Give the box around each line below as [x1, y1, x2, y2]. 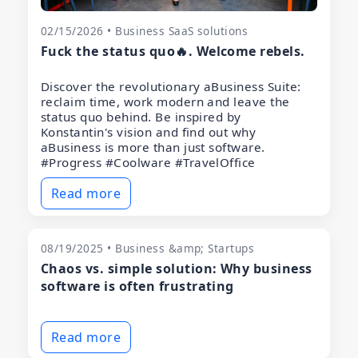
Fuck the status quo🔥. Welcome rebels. [41, 42, 305, 60]
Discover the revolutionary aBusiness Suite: [41, 78, 301, 94]
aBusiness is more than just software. [41, 138, 265, 155]
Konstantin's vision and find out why [41, 123, 257, 140]
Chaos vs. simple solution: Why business [41, 259, 312, 277]
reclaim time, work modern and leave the [41, 93, 290, 109]
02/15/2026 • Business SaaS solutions [41, 22, 249, 38]
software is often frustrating [41, 276, 234, 295]
